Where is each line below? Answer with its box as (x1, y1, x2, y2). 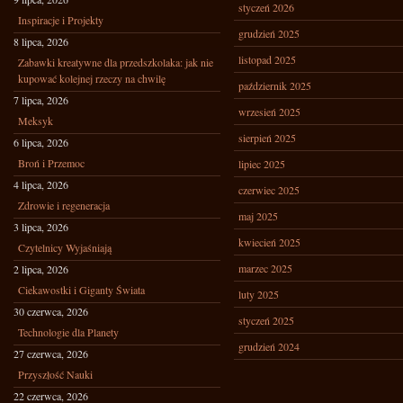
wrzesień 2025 (238, 104, 300, 119)
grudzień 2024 (238, 339, 300, 354)
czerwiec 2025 (238, 183, 300, 197)
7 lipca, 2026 (13, 93, 68, 107)
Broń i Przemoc (18, 156, 85, 170)
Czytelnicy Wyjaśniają (18, 240, 112, 255)
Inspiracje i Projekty (18, 13, 103, 27)
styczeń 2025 (238, 313, 294, 327)
